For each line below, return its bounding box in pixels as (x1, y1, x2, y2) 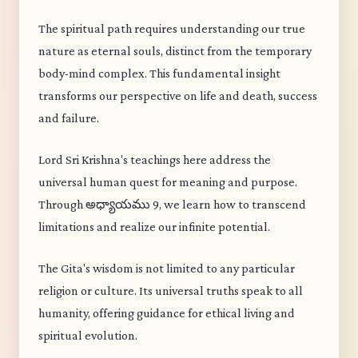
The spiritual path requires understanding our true (38, 22, 305, 35)
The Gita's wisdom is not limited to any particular (38, 261, 295, 275)
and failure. (38, 111, 99, 125)
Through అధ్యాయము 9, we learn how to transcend (38, 197, 306, 211)
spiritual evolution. (38, 328, 137, 342)
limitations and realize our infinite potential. (38, 220, 270, 233)
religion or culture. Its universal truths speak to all (38, 284, 303, 297)
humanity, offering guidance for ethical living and (38, 306, 295, 320)
